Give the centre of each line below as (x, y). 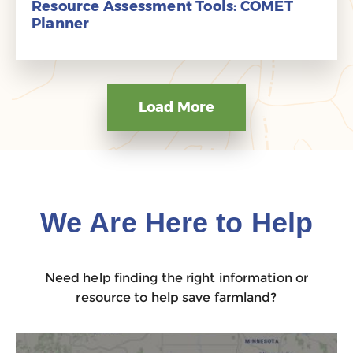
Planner (61, 24)
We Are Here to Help (176, 223)
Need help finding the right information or (176, 278)
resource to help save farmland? (176, 297)
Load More (176, 107)
